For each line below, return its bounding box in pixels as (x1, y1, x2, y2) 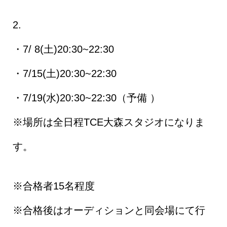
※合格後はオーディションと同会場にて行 (12, 204, 205, 216)
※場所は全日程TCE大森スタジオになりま (12, 116, 205, 128)
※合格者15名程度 (12, 180, 95, 192)
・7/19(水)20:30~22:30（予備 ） (12, 92, 160, 103)
